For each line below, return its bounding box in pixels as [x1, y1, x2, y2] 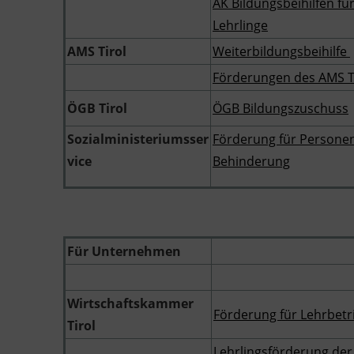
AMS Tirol [67, 43, 126, 60]
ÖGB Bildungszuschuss [213, 100, 348, 117]
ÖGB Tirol [67, 100, 127, 117]
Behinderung [213, 153, 290, 170]
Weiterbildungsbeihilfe [213, 43, 350, 60]
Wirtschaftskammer [67, 295, 194, 312]
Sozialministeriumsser [67, 130, 209, 148]
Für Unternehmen [67, 243, 181, 260]
